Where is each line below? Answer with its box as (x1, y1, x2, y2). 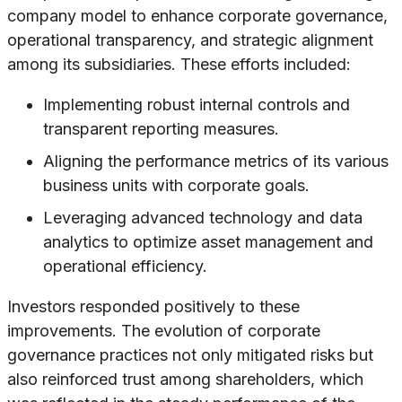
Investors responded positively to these (7, 297, 300, 317)
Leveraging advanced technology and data (43, 208, 363, 228)
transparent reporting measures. (43, 119, 279, 139)
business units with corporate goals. (43, 176, 310, 196)
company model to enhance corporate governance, (7, 6, 388, 26)
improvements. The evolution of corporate (7, 321, 320, 341)
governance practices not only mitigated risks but (7, 345, 373, 365)
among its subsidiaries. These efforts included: (7, 55, 351, 74)
